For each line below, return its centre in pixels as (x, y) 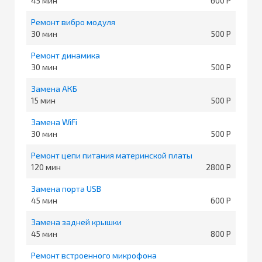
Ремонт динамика (65, 55)
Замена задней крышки (76, 222)
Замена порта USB (66, 188)
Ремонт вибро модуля (73, 22)
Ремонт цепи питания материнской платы (112, 155)
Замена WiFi (54, 122)
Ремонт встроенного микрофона (94, 255)
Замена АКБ (54, 88)
